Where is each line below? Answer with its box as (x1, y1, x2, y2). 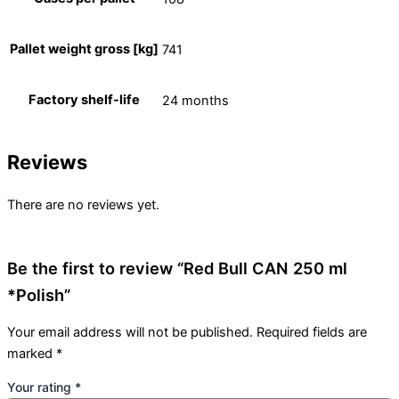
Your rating (7, 379, 75, 395)
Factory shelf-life (28, 92, 140, 109)
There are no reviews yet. (7, 197, 159, 214)
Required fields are (256, 323, 367, 340)
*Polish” (7, 284, 70, 305)
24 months (162, 92, 229, 109)
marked (7, 345, 56, 362)
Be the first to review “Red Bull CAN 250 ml (7, 257, 347, 278)
